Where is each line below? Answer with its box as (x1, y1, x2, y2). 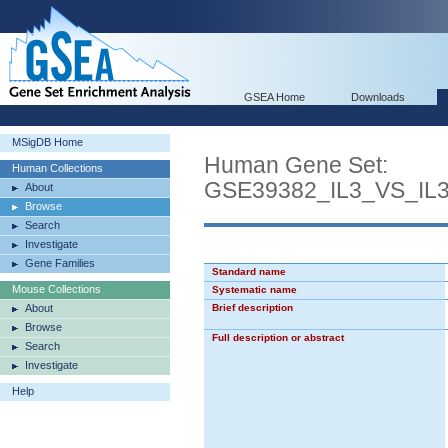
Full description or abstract (212, 332, 344, 343)
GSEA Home (244, 91, 305, 103)
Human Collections (12, 162, 103, 174)
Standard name (212, 266, 286, 277)
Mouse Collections (12, 283, 101, 295)
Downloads (351, 91, 405, 103)
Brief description (212, 302, 293, 313)
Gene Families (25, 257, 95, 269)
